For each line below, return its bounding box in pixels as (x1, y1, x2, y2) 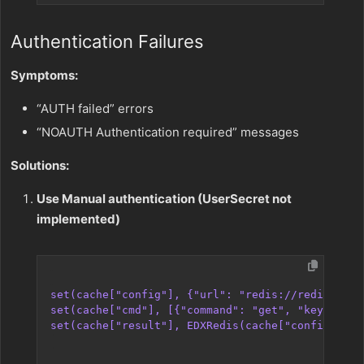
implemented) (37, 211, 120, 227)
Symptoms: (11, 67, 78, 83)
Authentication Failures (11, 31, 204, 52)
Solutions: (11, 158, 69, 173)
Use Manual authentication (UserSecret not (37, 191, 292, 206)
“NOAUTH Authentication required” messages (37, 124, 299, 140)
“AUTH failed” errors (37, 101, 154, 116)
